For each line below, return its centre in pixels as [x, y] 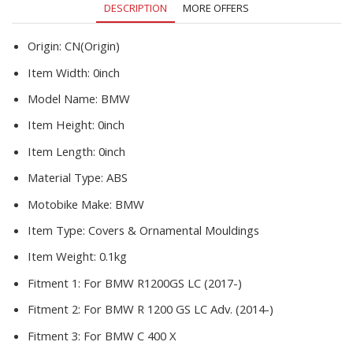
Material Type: [67, 178]
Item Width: [60, 72]
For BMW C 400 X [130, 335]
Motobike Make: [71, 204]
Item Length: [63, 151]
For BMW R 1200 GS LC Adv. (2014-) [178, 309]
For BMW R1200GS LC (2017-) [163, 282]
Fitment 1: [56, 282]
